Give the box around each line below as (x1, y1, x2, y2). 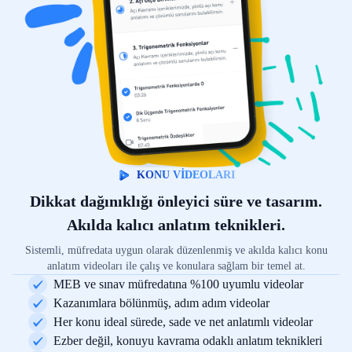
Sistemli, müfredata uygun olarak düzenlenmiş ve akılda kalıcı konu (24, 244, 328, 256)
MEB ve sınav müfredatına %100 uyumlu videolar (53, 277, 303, 291)
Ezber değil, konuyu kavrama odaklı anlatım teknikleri (53, 333, 322, 347)
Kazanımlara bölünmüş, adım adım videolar (53, 295, 269, 310)
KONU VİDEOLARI (136, 168, 235, 181)
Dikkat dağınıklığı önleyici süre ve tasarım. (30, 192, 322, 210)
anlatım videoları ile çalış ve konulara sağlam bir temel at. (46, 259, 306, 272)
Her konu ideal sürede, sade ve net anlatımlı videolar (53, 314, 313, 328)
